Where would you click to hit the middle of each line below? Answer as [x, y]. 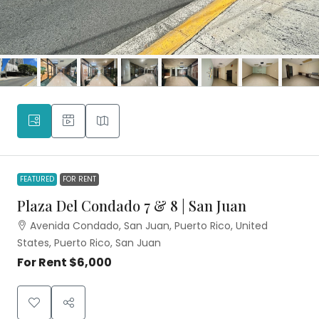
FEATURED [37, 179]
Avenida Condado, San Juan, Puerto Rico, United [149, 225]
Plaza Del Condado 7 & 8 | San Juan [132, 205]
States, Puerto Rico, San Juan [89, 242]
